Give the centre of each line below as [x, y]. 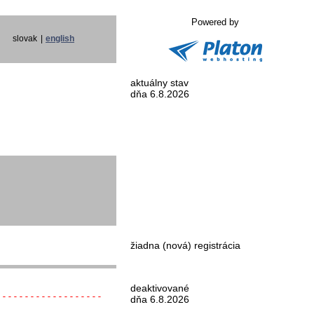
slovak [25, 39]
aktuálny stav [159, 83]
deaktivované [160, 288]
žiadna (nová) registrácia [185, 245]
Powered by [215, 22]
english [60, 39]
